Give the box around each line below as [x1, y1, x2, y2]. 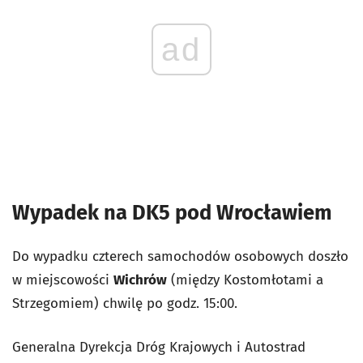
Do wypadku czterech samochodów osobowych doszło [12, 248, 348, 265]
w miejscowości [12, 271, 113, 288]
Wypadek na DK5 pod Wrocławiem [12, 200, 332, 225]
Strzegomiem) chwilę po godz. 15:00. [12, 295, 237, 312]
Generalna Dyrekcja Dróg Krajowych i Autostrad [12, 339, 305, 356]
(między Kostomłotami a [167, 271, 323, 288]
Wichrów [113, 271, 167, 288]
